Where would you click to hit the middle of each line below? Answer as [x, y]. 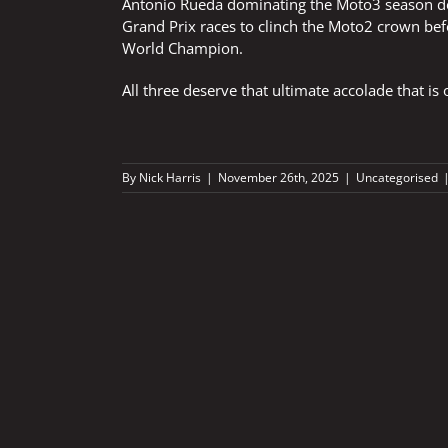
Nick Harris [170, 177]
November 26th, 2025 [278, 177]
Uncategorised [397, 177]
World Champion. [182, 48]
